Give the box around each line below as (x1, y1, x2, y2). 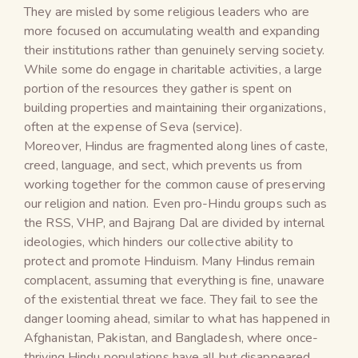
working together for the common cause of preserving (24, 175, 326, 193)
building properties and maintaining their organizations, (24, 98, 326, 117)
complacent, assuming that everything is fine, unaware (24, 271, 325, 289)
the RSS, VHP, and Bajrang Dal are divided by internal (24, 213, 325, 232)
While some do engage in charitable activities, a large (24, 60, 323, 78)
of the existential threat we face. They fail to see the (24, 290, 319, 308)
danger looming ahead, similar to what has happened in (24, 309, 331, 328)
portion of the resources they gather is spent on (24, 79, 292, 97)
